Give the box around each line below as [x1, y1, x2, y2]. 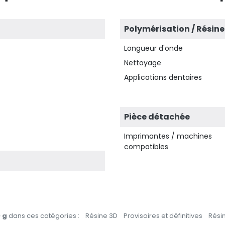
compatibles [124, 142, 168, 152]
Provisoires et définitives [124, 211, 202, 220]
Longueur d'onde [124, 43, 183, 53]
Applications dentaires [124, 72, 202, 82]
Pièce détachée [124, 111, 190, 123]
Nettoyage [124, 58, 161, 68]
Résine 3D [85, 211, 118, 220]
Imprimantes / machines [124, 131, 212, 141]
